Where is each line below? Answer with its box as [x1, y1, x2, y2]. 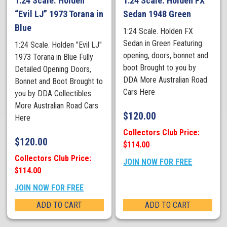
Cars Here [123, 87, 160, 97]
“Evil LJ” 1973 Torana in [15, 8, 104, 19]
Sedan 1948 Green [123, 8, 192, 19]
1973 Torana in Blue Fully [15, 52, 94, 62]
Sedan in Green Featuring [123, 38, 203, 48]
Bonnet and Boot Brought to [15, 76, 103, 86]
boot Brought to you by [123, 62, 197, 72]
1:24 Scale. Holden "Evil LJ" [15, 40, 102, 50]
